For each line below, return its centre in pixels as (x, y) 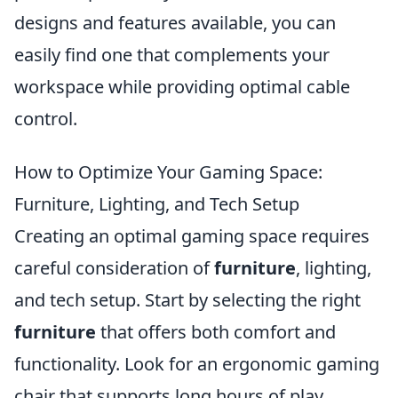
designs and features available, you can (175, 23)
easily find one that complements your (172, 55)
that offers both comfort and (216, 332)
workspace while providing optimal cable (182, 87)
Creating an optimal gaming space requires (192, 236)
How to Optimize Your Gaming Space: (168, 172)
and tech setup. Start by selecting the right (187, 300)
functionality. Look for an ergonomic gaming (197, 364)
